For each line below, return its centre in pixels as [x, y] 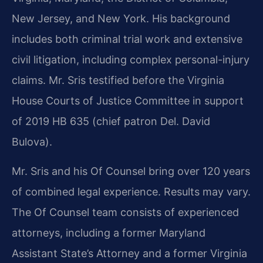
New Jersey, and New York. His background [121, 19]
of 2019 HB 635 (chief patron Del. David [111, 122]
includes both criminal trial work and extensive [127, 39]
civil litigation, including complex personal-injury [131, 60]
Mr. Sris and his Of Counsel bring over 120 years [131, 171]
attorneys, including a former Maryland [109, 232]
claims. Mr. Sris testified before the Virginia [118, 80]
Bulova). [32, 142]
